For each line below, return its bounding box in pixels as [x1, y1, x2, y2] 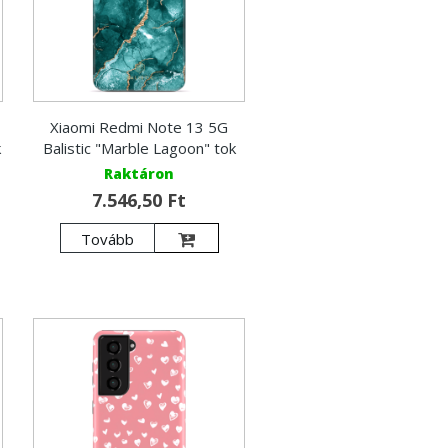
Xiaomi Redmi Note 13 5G [50, 116, 229, 137]
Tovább [81, 228, 134, 249]
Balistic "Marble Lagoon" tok [42, 137, 236, 158]
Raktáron [104, 163, 175, 183]
